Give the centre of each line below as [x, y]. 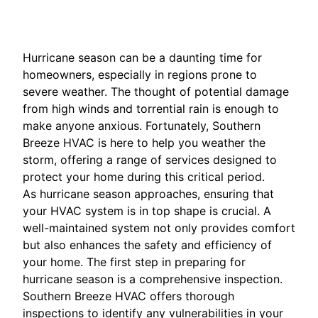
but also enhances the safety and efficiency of [147, 245]
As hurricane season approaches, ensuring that [148, 194]
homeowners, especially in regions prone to [140, 75]
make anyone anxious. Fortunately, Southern [142, 126]
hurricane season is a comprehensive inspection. [153, 279]
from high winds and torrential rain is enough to [151, 109]
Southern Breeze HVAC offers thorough [128, 296]
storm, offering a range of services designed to [150, 160]
